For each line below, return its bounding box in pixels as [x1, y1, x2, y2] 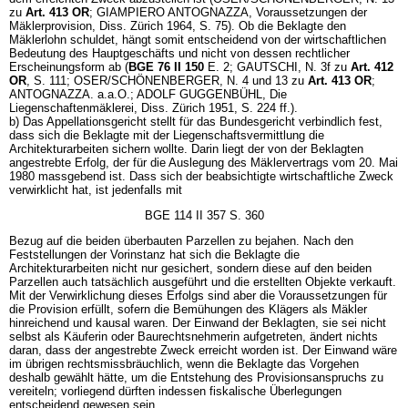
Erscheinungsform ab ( [9, 60, 128, 74]
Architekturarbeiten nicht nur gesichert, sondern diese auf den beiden [9, 261, 372, 275]
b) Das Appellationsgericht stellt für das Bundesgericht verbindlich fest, [9, 115, 382, 128]
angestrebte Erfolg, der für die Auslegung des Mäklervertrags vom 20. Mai [9, 156, 398, 169]
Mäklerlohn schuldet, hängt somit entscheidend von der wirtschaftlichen [9, 33, 386, 46]
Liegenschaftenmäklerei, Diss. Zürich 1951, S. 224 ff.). [9, 101, 298, 115]
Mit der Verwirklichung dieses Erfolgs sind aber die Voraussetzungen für [9, 289, 387, 302]
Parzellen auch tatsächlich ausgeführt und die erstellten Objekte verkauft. [9, 275, 396, 289]
